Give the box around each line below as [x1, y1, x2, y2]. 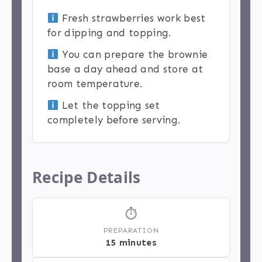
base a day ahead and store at [47, 63, 204, 75]
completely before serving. [47, 114, 181, 126]
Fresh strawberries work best [58, 12, 206, 25]
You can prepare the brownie [58, 49, 208, 61]
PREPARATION [103, 226, 159, 235]
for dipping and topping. [47, 27, 171, 39]
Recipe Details [32, 167, 141, 188]
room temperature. [47, 78, 143, 90]
